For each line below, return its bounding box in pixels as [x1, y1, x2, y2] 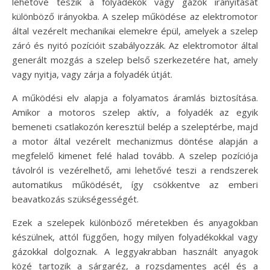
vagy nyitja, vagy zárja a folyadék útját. [12, 68, 172, 81]
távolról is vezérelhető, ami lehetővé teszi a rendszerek [12, 164, 258, 177]
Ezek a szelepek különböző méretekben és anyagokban [12, 216, 258, 229]
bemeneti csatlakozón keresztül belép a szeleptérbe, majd [12, 121, 258, 133]
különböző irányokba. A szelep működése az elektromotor [12, 10, 258, 23]
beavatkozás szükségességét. [12, 193, 139, 206]
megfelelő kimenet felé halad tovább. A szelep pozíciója [12, 149, 258, 162]
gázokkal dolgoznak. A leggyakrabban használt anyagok [12, 245, 258, 258]
